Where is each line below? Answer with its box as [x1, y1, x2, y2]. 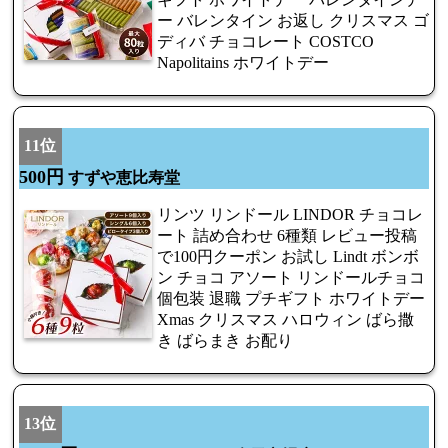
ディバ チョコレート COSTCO [157, 32, 374, 50]
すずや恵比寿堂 [64, 168, 180, 186]
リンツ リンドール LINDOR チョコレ [157, 205, 423, 223]
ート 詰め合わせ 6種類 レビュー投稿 [157, 226, 417, 244]
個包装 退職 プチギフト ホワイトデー [157, 289, 425, 307]
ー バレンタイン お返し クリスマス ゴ [157, 11, 429, 29]
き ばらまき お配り [157, 331, 293, 349]
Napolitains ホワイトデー [157, 53, 329, 71]
